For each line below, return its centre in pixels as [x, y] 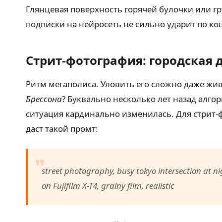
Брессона [44, 99]
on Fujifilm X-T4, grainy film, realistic [108, 185]
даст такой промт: [62, 128]
